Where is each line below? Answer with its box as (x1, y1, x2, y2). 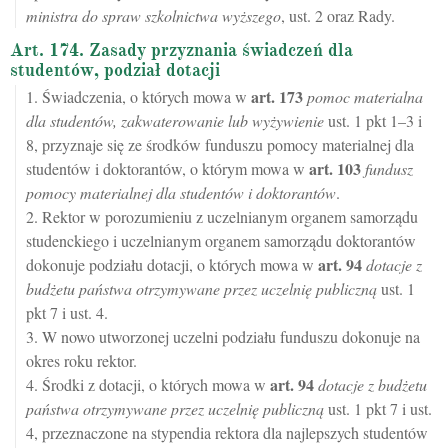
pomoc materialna (307, 86, 423, 108)
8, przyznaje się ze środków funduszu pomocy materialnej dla (26, 134, 414, 156)
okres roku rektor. (26, 350, 137, 372)
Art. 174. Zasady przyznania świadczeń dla (10, 39, 353, 62)
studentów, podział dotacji (10, 59, 220, 82)
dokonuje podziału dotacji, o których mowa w (26, 254, 318, 276)
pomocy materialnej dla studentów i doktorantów (26, 182, 336, 204)
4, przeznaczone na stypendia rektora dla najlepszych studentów (26, 422, 428, 444)
